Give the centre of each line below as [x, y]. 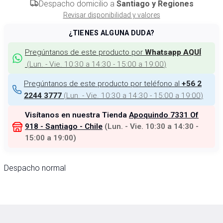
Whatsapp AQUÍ [173, 52]
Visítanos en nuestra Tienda [77, 115]
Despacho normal [35, 168]
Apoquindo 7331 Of [164, 115]
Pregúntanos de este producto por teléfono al [102, 83]
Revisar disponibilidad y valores [111, 15]
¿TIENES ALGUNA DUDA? [111, 33]
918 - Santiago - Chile [64, 126]
